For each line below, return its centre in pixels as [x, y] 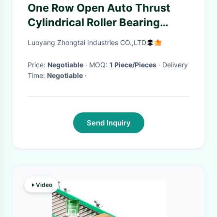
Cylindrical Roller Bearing [94, 22]
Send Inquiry [108, 123]
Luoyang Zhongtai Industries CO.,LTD [87, 42]
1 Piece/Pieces [133, 65]
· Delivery [159, 65]
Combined [55, 37]
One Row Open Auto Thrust [99, 8]
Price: [38, 65]
